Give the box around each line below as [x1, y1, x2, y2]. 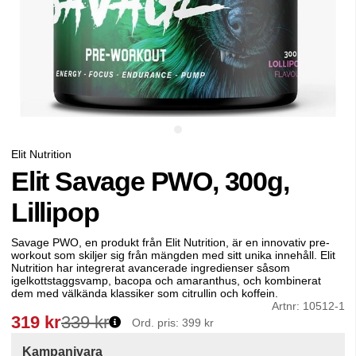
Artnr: [272, 300, 303, 313]
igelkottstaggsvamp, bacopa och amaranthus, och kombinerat [11, 274, 321, 288]
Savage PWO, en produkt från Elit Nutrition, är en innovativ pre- [11, 236, 330, 250]
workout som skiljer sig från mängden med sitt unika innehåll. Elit [11, 249, 335, 262]
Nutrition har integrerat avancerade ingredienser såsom [11, 261, 290, 275]
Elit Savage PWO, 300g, [11, 166, 289, 197]
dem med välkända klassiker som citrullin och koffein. [11, 287, 278, 300]
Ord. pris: [132, 316, 182, 330]
